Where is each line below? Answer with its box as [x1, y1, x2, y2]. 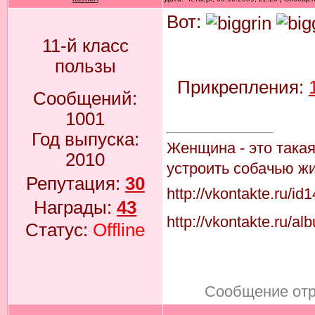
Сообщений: [33, 89, 138, 109]
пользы [54, 56, 116, 77]
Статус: [25, 220, 94, 240]
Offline [93, 220, 146, 240]
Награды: [34, 198, 117, 218]
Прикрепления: [176, 77, 309, 97]
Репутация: [25, 174, 125, 194]
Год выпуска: [31, 129, 139, 150]
